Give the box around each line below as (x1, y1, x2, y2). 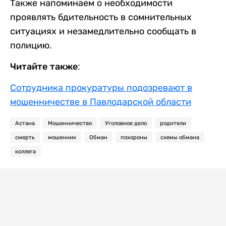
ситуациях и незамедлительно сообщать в (10, 26, 196, 36)
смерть (15, 134, 35, 140)
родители (160, 120, 186, 126)
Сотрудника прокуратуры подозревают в (10, 83, 192, 93)
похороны (121, 134, 147, 140)
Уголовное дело (105, 120, 147, 126)
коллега (15, 148, 36, 154)
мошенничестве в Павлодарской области (10, 97, 191, 107)
